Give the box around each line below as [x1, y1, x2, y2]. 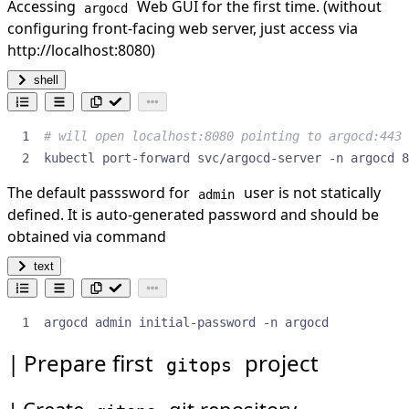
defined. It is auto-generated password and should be [7, 204, 379, 225]
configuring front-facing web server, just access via [7, 18, 358, 39]
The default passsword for [7, 183, 194, 204]
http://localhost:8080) [7, 40, 155, 61]
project [239, 348, 320, 379]
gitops [166, 354, 233, 377]
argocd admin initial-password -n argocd [44, 315, 329, 330]
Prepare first [24, 348, 159, 379]
